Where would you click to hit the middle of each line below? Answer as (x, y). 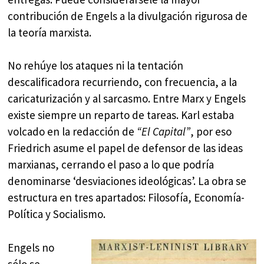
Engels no (31, 247)
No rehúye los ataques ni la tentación (96, 66)
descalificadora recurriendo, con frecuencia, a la (123, 82)
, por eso (211, 132)
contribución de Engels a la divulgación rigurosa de (128, 16)
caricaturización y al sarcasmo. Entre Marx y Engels (127, 99)
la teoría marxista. (50, 32)
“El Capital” (164, 132)
